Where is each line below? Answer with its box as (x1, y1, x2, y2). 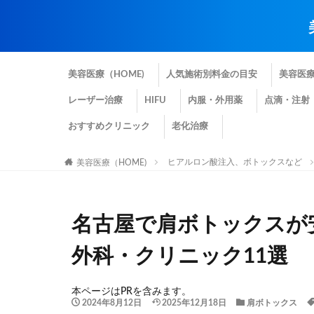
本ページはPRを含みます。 (71, 287, 191, 296)
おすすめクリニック (68, 122, 150, 131)
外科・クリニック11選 (71, 246, 288, 267)
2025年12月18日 (162, 299, 226, 307)
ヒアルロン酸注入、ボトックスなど (167, 158, 302, 166)
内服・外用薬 (188, 96, 243, 105)
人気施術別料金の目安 (166, 70, 257, 79)
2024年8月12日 (81, 299, 142, 307)
